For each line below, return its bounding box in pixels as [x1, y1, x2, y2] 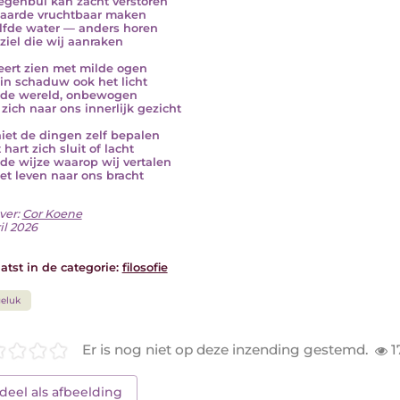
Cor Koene [21, 206, 82, 221]
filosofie [121, 260, 168, 274]
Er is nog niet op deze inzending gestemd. [82, 341, 369, 359]
